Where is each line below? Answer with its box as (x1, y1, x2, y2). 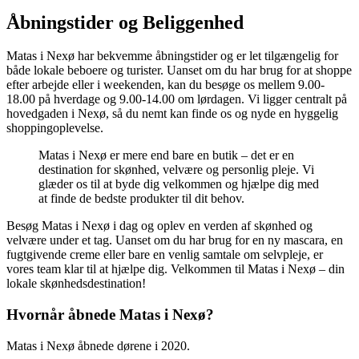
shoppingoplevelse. (6, 121, 103, 135)
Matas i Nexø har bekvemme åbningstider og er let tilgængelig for (6, 49, 338, 63)
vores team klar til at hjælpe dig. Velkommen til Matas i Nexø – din (6, 262, 345, 276)
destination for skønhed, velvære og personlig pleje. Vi (38, 163, 314, 177)
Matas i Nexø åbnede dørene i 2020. (6, 338, 190, 353)
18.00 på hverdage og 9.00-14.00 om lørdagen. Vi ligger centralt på (6, 92, 347, 107)
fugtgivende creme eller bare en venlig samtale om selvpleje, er (6, 248, 323, 262)
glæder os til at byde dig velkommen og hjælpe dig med (38, 177, 319, 192)
